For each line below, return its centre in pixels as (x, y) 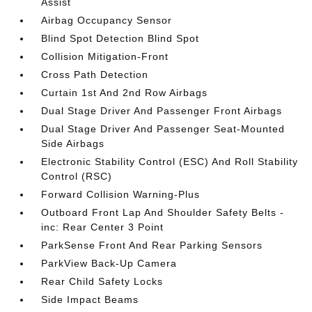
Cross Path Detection (95, 75)
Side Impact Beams (90, 299)
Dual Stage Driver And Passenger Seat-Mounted (163, 129)
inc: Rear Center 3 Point (103, 227)
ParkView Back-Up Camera (109, 263)
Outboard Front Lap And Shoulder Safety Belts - (163, 212)
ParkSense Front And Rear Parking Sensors (152, 245)
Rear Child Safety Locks (102, 281)
